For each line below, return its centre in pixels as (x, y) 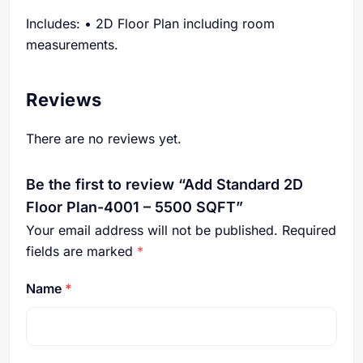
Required (309, 230)
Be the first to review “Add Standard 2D (164, 184)
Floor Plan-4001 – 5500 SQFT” (135, 207)
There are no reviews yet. (104, 139)
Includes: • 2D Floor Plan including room (150, 23)
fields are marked (81, 251)
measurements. (72, 45)
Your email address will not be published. (152, 230)
